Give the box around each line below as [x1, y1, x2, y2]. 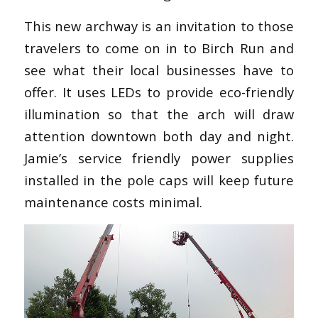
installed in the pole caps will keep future [23, 171, 295, 190]
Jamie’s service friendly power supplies [23, 149, 295, 168]
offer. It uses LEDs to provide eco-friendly [23, 83, 295, 102]
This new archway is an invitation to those [23, 17, 295, 35]
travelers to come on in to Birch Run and [23, 39, 295, 57]
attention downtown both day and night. [23, 127, 295, 146]
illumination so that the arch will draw [23, 105, 295, 124]
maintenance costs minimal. [23, 193, 202, 212]
